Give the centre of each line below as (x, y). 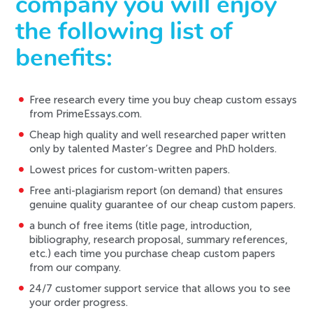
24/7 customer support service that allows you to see (160, 289)
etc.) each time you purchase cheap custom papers (153, 254)
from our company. (75, 268)
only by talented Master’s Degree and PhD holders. (153, 149)
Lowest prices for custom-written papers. (130, 170)
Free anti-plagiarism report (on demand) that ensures (156, 191)
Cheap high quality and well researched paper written (158, 135)
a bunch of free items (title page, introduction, (141, 226)
